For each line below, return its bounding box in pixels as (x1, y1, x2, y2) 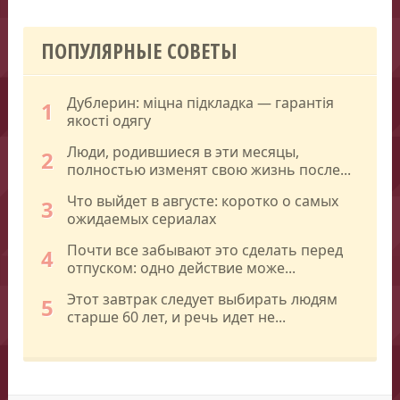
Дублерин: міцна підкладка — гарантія (67, 92, 335, 112)
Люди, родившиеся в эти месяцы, (67, 141, 300, 162)
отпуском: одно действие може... (67, 257, 296, 278)
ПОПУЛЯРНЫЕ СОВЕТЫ (41, 35, 238, 65)
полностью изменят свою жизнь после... (67, 159, 352, 179)
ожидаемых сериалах (67, 208, 217, 229)
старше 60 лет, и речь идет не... (67, 306, 287, 327)
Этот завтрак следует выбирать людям (67, 288, 338, 309)
